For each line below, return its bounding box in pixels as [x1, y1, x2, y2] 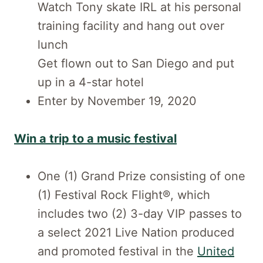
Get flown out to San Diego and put [38, 56, 234, 70]
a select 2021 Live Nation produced [38, 225, 234, 240]
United [197, 244, 234, 258]
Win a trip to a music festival [14, 131, 177, 146]
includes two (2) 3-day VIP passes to [38, 206, 242, 221]
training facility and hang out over [38, 18, 224, 33]
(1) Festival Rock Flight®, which [38, 187, 210, 202]
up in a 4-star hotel [38, 75, 144, 89]
